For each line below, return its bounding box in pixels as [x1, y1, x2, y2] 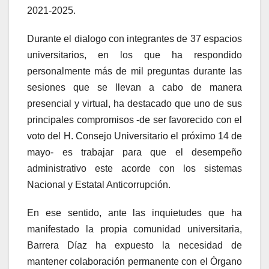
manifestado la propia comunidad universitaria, [27, 223, 242, 234]
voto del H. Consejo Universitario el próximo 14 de [27, 130, 242, 141]
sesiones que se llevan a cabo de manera [27, 82, 242, 92]
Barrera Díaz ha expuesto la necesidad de [27, 240, 242, 250]
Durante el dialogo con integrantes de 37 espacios [27, 33, 242, 44]
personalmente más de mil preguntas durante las [27, 65, 242, 76]
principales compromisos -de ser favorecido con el [27, 114, 242, 125]
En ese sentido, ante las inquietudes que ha [27, 207, 242, 218]
